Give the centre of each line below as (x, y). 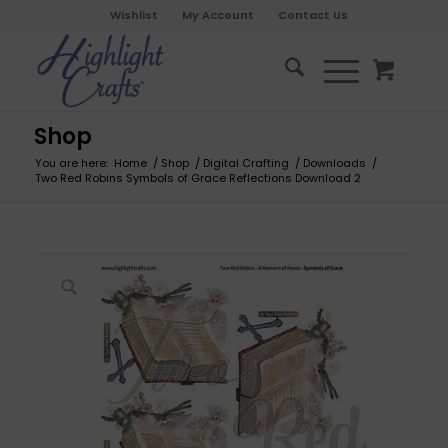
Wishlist (133, 15)
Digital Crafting (245, 163)
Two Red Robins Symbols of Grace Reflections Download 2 (197, 178)
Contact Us (312, 15)
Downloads (334, 163)
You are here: (71, 163)
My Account (217, 15)
